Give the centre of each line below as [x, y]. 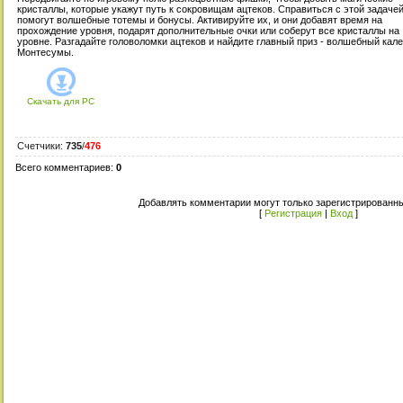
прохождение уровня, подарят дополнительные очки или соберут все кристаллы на [208, 31]
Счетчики [39, 146]
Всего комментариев [63, 168]
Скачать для [53, 102]
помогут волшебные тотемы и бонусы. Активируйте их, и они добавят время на [200, 20]
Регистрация [293, 214]
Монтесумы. [45, 53]
